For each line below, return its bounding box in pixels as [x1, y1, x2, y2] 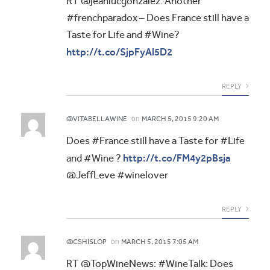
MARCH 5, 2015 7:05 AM [121, 237, 198, 246]
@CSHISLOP [66, 237, 107, 246]
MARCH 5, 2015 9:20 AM [142, 115, 219, 124]
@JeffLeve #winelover [66, 169, 168, 181]
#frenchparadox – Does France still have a [66, 12, 249, 24]
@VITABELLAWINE [66, 115, 127, 124]
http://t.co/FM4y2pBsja [123, 152, 231, 165]
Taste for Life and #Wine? [66, 29, 180, 41]
